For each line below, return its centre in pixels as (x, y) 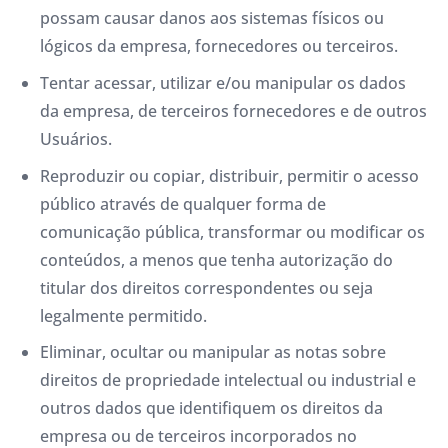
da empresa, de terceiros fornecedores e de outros (233, 110)
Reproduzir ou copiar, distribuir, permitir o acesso (229, 175)
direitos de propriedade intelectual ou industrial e (228, 380)
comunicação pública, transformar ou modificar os (232, 231)
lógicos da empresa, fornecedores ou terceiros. (219, 45)
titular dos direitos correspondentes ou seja (206, 287)
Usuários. (76, 138)
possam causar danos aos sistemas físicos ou (212, 17)
